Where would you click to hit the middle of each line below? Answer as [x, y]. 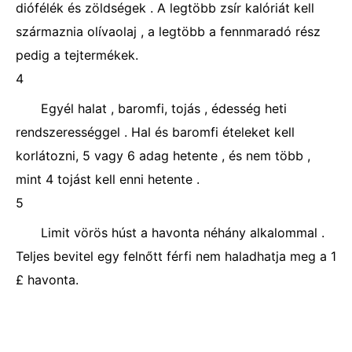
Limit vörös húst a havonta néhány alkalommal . [183, 233]
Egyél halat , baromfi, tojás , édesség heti [164, 108]
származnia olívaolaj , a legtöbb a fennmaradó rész [168, 31]
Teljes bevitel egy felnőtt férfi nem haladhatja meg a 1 [176, 256]
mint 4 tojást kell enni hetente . [108, 179]
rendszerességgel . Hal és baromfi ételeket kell [155, 132]
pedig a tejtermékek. [77, 55]
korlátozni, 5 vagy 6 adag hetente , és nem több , [163, 156]
